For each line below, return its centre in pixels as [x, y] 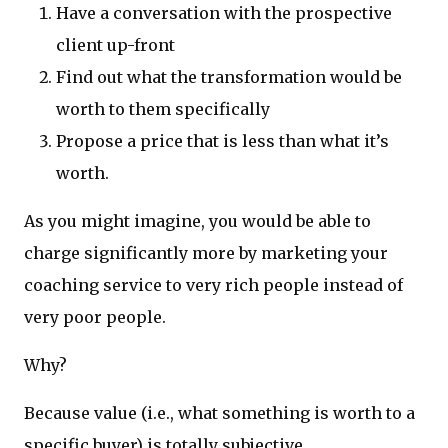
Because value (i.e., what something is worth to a [219, 413]
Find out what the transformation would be [229, 77]
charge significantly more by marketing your [206, 253]
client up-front [115, 45]
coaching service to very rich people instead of [213, 285]
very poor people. [95, 317]
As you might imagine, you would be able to [197, 221]
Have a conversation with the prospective [224, 13]
